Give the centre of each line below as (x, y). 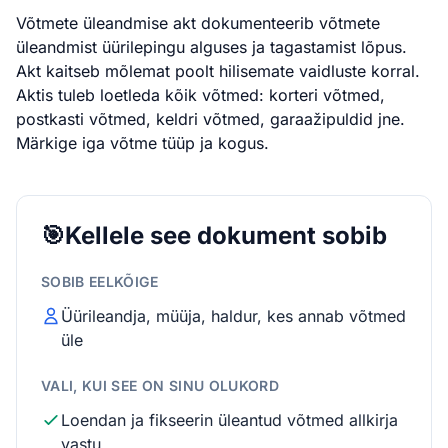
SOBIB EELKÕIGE (99, 281)
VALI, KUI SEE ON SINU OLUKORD (160, 385)
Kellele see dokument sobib (226, 235)
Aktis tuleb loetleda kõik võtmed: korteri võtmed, (200, 95)
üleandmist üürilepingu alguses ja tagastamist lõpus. (211, 47)
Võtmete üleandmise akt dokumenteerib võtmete (198, 23)
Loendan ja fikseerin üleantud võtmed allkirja (229, 420)
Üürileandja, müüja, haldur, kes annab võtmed (233, 316)
